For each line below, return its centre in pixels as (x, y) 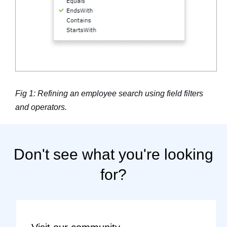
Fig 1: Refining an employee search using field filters (109, 93)
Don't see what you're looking (113, 154)
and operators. (41, 107)
